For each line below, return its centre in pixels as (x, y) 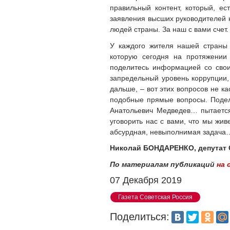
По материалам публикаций (164, 164)
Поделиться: (140, 216)
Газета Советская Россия (156, 197)
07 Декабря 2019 (146, 180)
